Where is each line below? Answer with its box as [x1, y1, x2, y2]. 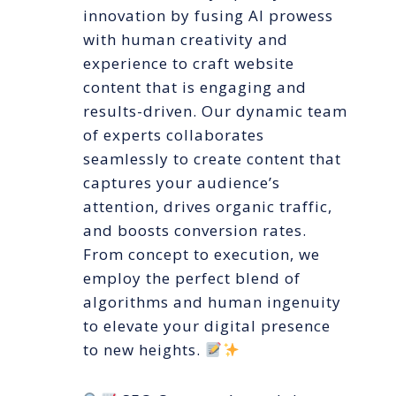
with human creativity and [83, 29, 288, 50]
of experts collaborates [83, 125, 264, 146]
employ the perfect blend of [83, 268, 301, 289]
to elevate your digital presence [83, 316, 331, 337]
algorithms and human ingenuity [83, 292, 341, 313]
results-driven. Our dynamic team [83, 101, 347, 122]
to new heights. [83, 339, 205, 361]
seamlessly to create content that [83, 148, 341, 170]
